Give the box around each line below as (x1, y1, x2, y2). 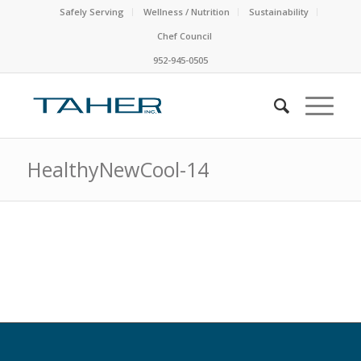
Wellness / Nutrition (143, 6, 230, 18)
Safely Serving (59, 6, 124, 18)
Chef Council (156, 30, 212, 42)
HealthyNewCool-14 (27, 156, 209, 183)
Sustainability (248, 6, 309, 18)
